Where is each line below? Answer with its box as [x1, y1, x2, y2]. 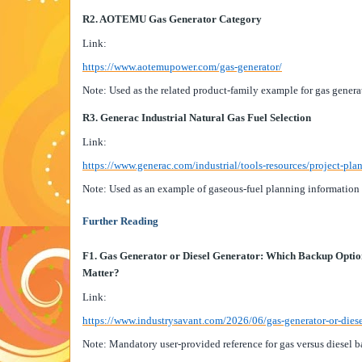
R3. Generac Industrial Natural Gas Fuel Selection [82, 112, 311, 124]
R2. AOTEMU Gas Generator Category [82, 12, 262, 25]
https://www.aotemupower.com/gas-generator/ [82, 60, 282, 73]
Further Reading [82, 215, 158, 228]
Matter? [82, 267, 120, 280]
